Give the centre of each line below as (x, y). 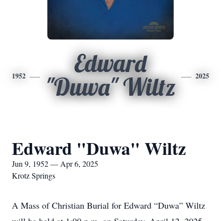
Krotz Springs (34, 175)
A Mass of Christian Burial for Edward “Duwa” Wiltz (109, 205)
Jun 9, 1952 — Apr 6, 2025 (55, 164)
